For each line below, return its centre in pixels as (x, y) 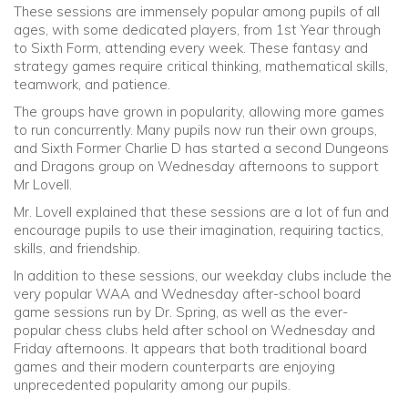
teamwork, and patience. (92, 85)
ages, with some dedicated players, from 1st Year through (197, 30)
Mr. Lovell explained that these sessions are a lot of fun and (201, 212)
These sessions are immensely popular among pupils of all (197, 12)
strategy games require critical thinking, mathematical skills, (201, 66)
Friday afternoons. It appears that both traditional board (190, 349)
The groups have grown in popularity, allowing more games (199, 112)
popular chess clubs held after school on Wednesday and (194, 331)
